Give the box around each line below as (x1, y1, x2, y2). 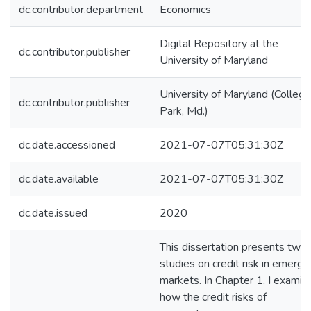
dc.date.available (19, 171, 99, 187)
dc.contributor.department (19, 2, 143, 17)
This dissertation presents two (160, 239, 307, 255)
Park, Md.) (160, 103, 208, 119)
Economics (160, 2, 211, 17)
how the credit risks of (160, 289, 267, 305)
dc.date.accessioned (19, 137, 115, 153)
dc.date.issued (19, 205, 87, 221)
